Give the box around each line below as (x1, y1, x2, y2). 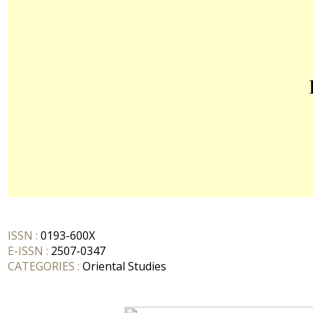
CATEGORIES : (8, 259, 82, 274)
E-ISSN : (8, 243, 48, 259)
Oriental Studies (82, 259, 166, 274)
